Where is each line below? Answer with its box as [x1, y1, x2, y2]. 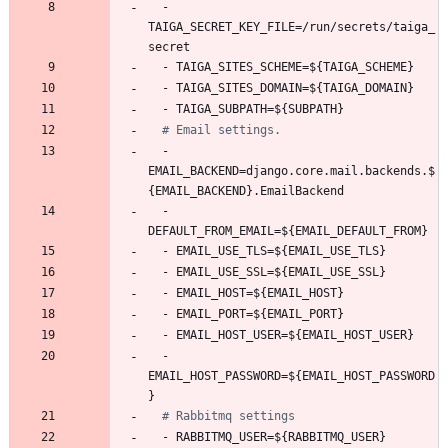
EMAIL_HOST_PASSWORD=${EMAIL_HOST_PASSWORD [148, 369, 435, 384]
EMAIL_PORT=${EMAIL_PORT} [176, 307, 344, 322]
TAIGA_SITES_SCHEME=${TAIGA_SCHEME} [176, 60, 414, 75]
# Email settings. [162, 123, 281, 138]
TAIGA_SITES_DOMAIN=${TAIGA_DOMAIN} [176, 81, 414, 96]
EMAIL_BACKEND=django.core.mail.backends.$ [148, 164, 435, 179]
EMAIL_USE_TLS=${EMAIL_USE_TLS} [176, 244, 386, 259]
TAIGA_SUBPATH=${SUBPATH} [176, 102, 344, 117]
